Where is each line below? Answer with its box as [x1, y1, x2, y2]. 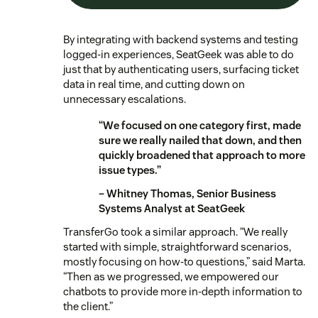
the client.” [63, 299, 113, 313]
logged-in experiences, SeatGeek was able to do [63, 47, 294, 61]
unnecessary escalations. [63, 92, 186, 106]
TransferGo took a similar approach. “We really [63, 224, 287, 238]
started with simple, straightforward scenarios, [63, 239, 291, 253]
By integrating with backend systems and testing [63, 32, 298, 46]
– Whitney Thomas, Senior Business [99, 186, 276, 200]
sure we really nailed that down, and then [99, 133, 302, 147]
